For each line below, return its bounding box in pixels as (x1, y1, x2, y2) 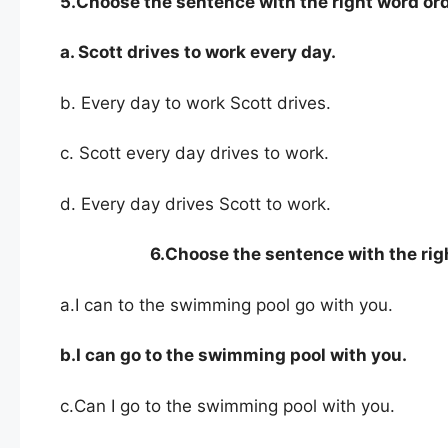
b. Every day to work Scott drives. (60, 92, 331, 113)
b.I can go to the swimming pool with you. (60, 345, 407, 366)
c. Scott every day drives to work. (60, 143, 329, 164)
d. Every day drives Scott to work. (60, 193, 331, 214)
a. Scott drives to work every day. (60, 42, 336, 63)
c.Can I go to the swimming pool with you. (60, 395, 395, 416)
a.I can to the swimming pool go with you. (60, 294, 393, 315)
